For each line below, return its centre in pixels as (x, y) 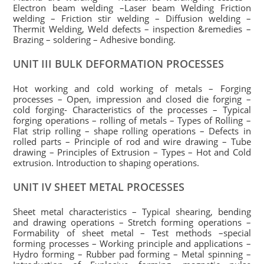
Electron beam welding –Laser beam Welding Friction (132, 8)
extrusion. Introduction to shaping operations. (106, 163)
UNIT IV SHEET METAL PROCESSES (99, 187)
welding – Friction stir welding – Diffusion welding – (132, 18)
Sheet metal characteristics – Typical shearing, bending (132, 212)
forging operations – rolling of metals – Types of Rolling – (132, 120)
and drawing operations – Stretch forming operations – (132, 222)
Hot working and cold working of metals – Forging (132, 88)
